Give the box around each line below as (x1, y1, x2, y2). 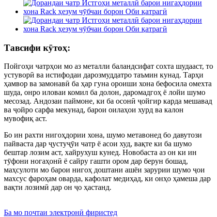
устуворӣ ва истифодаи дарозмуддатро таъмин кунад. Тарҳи (4, 71, 203, 79)
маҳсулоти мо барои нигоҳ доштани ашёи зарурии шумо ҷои (4, 166, 205, 174)
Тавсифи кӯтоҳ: (4, 42, 70, 53)
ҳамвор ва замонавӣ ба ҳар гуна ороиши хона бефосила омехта (4, 79, 212, 88)
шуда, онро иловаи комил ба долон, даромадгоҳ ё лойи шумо (4, 88, 205, 97)
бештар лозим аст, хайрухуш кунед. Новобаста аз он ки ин (4, 148, 197, 157)
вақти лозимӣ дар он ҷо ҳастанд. (4, 183, 111, 192)
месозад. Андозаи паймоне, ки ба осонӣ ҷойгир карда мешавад (4, 97, 212, 106)
